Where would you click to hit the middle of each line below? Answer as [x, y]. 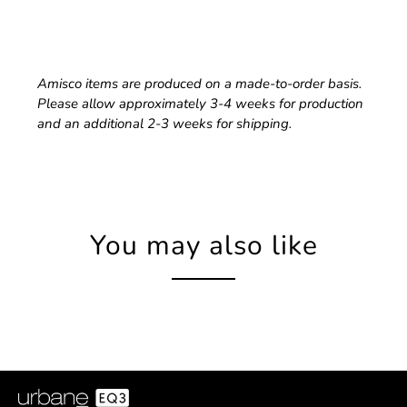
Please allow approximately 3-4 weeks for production [201, 104]
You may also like [203, 246]
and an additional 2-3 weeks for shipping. [165, 124]
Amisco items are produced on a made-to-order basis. [200, 84]
